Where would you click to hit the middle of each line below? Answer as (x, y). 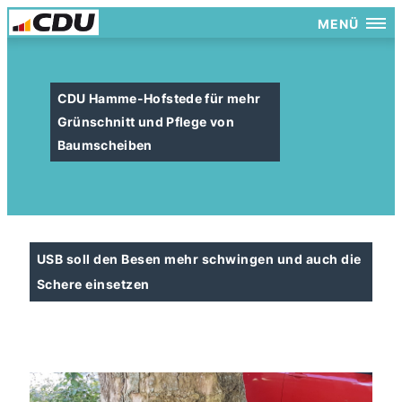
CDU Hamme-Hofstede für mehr (159, 98)
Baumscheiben (105, 145)
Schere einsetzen (93, 284)
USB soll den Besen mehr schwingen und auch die (199, 259)
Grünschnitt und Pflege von (145, 122)
